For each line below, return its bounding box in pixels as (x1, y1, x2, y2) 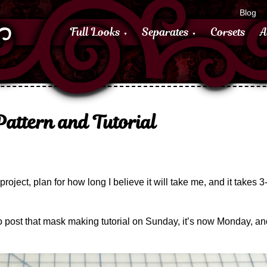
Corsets (210, 24, 246, 40)
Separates (142, 24, 189, 40)
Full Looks (70, 24, 120, 40)
